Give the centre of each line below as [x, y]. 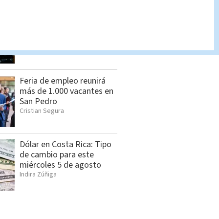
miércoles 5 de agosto [60, 165]
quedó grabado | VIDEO [62, 38]
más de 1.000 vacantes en [66, 91]
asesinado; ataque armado [68, 28]
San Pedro [38, 102]
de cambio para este [57, 155]
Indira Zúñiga [38, 175]
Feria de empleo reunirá [63, 81]
